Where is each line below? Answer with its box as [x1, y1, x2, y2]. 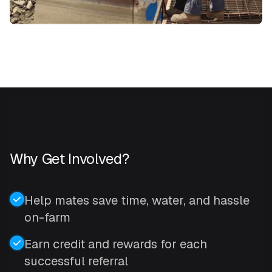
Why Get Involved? [10, 149, 129, 169]
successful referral [24, 253, 128, 270]
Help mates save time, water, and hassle [24, 192, 250, 209]
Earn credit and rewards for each [24, 236, 207, 253]
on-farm [24, 209, 70, 226]
